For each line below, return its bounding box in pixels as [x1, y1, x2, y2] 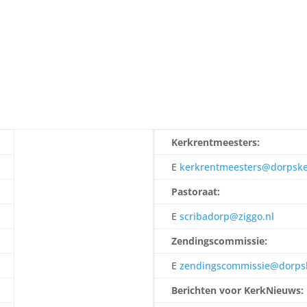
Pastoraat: [171, 185, 220, 199]
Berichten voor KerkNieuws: [171, 284, 304, 297]
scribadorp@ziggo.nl [180, 210, 274, 223]
